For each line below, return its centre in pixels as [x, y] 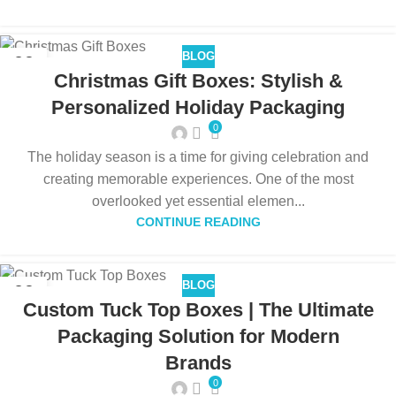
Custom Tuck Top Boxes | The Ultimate [198, 309]
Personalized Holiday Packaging [198, 107]
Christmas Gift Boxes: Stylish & [198, 80]
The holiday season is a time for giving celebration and [198, 156]
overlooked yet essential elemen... [198, 201]
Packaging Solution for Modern [198, 336]
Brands [198, 362]
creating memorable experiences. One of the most [198, 179]
